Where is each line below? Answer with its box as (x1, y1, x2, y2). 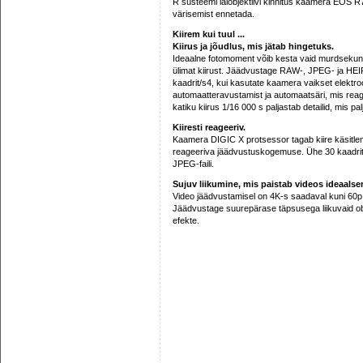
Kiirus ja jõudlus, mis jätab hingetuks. (173, 41, 334, 51)
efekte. (173, 216, 199, 225)
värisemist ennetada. (173, 9, 254, 19)
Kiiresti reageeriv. (173, 122, 246, 132)
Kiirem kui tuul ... (173, 29, 245, 39)
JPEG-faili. (173, 159, 214, 169)
